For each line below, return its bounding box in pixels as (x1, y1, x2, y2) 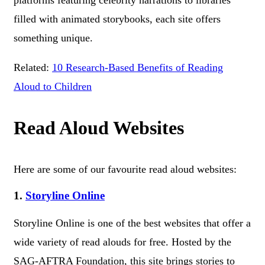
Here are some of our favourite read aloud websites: (14, 163, 237, 175)
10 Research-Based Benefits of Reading (52, 62, 223, 74)
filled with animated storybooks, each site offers (14, 13, 221, 25)
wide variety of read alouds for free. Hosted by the (14, 235, 231, 248)
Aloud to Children (14, 80, 92, 93)
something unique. (14, 32, 93, 44)
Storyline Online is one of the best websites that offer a (14, 216, 251, 229)
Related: (14, 62, 52, 74)
